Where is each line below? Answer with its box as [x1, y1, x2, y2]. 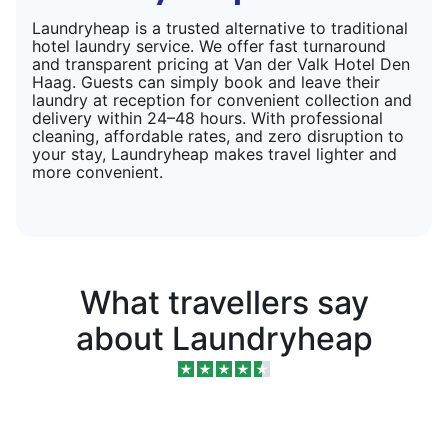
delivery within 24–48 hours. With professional [32, 107, 383, 128]
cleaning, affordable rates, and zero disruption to [32, 125, 404, 146]
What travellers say [79, 282, 369, 322]
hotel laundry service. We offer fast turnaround [32, 35, 386, 56]
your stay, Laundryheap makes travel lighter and [32, 143, 397, 164]
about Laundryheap [75, 318, 373, 358]
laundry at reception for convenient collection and [32, 89, 412, 110]
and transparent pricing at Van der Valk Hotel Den [32, 53, 410, 74]
